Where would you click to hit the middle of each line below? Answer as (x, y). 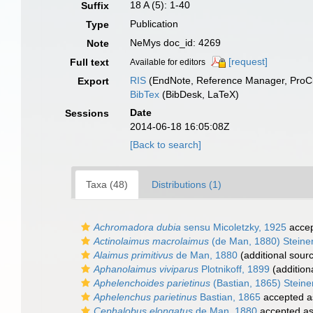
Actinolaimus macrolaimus (151, 241)
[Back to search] (166, 145)
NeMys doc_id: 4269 (176, 43)
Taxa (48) (107, 184)
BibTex (145, 94)
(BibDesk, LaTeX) (199, 94)
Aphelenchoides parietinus (152, 283)
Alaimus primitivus (133, 255)
